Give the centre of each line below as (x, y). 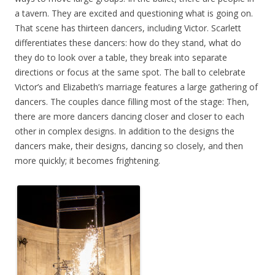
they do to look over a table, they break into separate (121, 57)
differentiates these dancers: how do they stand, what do (128, 43)
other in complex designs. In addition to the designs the (125, 131)
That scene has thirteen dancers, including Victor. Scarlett (128, 28)
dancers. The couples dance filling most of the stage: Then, (132, 102)
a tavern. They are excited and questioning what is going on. (134, 13)
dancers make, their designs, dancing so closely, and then (129, 146)
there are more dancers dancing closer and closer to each (130, 116)
